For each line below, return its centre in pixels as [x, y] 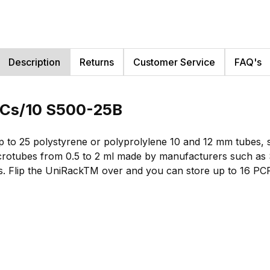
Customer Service [174, 62]
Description [34, 62]
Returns [97, 62]
